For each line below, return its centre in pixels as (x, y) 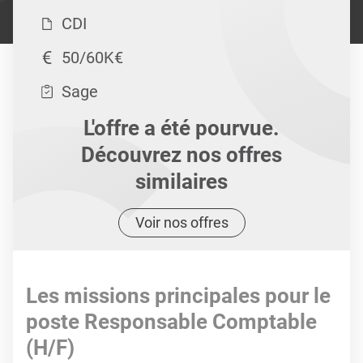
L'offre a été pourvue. (181, 128)
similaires (181, 181)
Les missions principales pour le (178, 296)
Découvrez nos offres (181, 155)
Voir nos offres (181, 222)
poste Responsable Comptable (171, 322)
